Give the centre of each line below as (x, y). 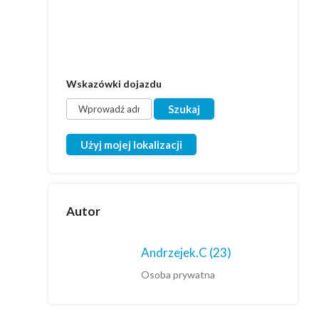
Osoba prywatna (178, 274)
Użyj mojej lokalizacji (131, 145)
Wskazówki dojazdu (114, 84)
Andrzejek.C (175, 252)
